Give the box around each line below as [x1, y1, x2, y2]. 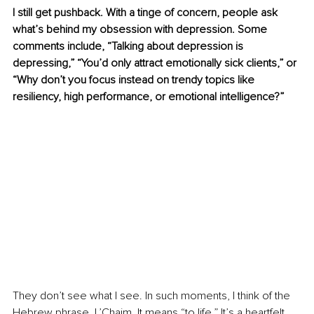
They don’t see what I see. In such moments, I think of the [13, 289, 293, 303]
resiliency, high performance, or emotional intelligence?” [13, 90, 284, 104]
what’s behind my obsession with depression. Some [13, 22, 270, 37]
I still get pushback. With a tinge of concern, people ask [13, 6, 280, 20]
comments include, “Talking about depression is [13, 39, 246, 54]
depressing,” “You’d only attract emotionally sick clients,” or [13, 56, 299, 71]
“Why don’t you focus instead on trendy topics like [13, 73, 257, 88]
